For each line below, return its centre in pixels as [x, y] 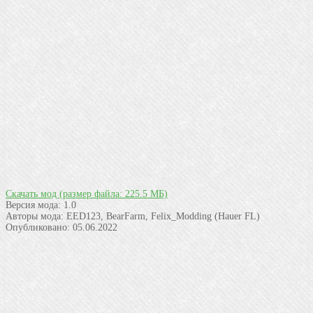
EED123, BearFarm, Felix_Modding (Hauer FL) [162, 216]
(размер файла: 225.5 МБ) [114, 194]
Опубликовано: [38, 227]
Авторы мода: [35, 216]
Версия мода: [33, 205]
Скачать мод [32, 194]
